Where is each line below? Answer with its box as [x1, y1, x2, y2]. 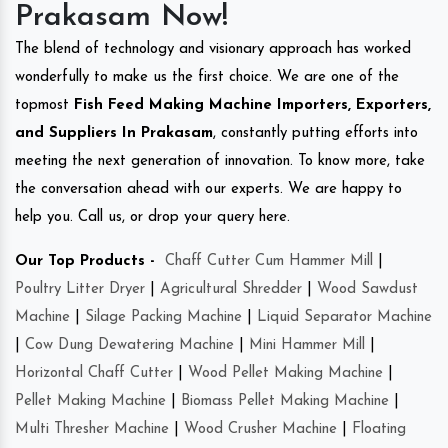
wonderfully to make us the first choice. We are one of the [15, 69, 399, 85]
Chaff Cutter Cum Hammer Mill [165, 253, 373, 269]
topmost [15, 97, 69, 113]
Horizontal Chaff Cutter [15, 365, 173, 381]
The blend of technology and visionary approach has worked [15, 41, 411, 57]
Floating [352, 421, 406, 437]
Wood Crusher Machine [184, 421, 337, 437]
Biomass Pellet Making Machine [181, 393, 389, 409]
